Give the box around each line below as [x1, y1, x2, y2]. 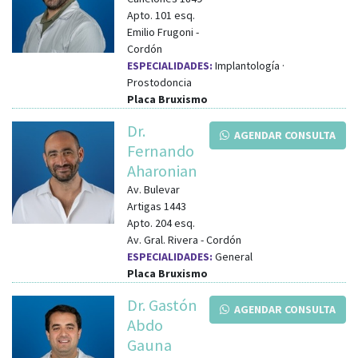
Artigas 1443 [127, 198, 186, 213]
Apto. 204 [127, 215, 172, 230]
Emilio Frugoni [127, 24, 193, 39]
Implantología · [213, 58, 284, 73]
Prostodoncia [127, 74, 192, 89]
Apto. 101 [127, 7, 172, 22]
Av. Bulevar [127, 181, 180, 197]
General [213, 249, 253, 264]
